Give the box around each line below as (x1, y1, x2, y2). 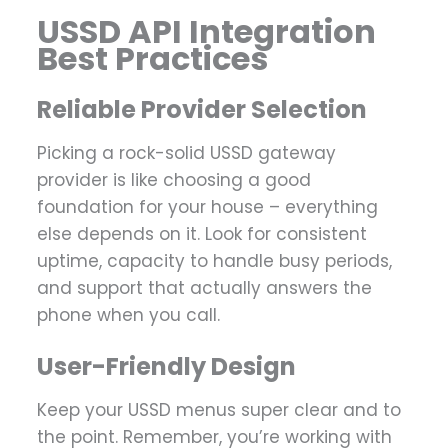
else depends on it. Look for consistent (37, 222, 367, 247)
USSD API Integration (37, 8, 376, 54)
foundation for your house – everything (37, 195, 378, 220)
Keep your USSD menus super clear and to (37, 398, 401, 423)
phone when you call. (37, 303, 220, 328)
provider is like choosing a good (37, 168, 311, 193)
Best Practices (37, 35, 268, 81)
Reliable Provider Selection (37, 92, 367, 126)
